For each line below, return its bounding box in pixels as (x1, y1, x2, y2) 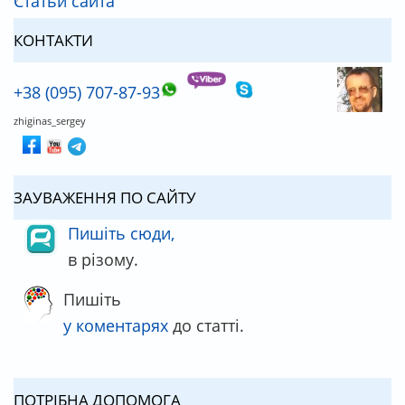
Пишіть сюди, (68, 221, 174, 244)
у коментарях (63, 313, 168, 336)
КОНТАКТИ (14, 29, 93, 51)
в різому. (68, 247, 138, 270)
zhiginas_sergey (14, 113, 86, 127)
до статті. (168, 313, 244, 336)
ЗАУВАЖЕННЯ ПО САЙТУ (14, 186, 196, 208)
